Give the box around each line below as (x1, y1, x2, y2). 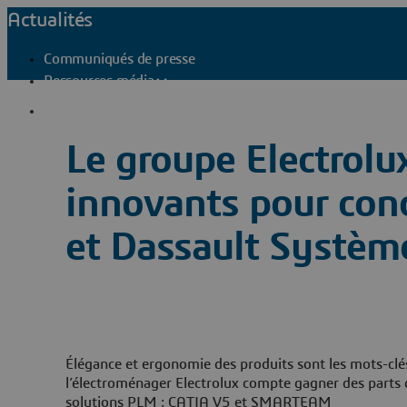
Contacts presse (65, 103, 163, 118)
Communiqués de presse (44, 52, 195, 66)
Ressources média (44, 74, 154, 88)
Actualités (7, 10, 93, 30)
